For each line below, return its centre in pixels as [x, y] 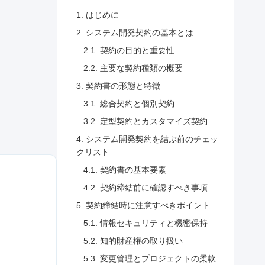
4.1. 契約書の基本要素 [125, 169]
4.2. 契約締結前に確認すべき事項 [146, 187]
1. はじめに [98, 14]
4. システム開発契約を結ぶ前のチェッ [147, 139]
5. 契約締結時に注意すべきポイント [143, 205]
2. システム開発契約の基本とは [135, 32]
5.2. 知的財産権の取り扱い [133, 240]
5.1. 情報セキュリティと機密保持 [146, 223]
